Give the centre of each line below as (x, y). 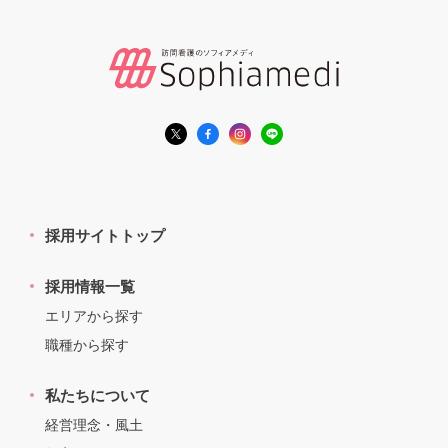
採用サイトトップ (105, 235)
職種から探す (87, 344)
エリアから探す (94, 315)
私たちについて (97, 395)
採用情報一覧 (90, 286)
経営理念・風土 (94, 424)
